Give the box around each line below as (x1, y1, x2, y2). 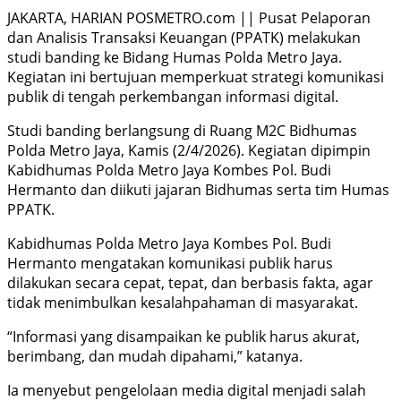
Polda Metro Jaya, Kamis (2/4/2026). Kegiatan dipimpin (7, 140, 371, 160)
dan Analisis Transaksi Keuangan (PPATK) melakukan (7, 27, 361, 47)
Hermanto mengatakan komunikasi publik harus (7, 252, 333, 273)
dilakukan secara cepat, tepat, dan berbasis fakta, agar (7, 272, 373, 293)
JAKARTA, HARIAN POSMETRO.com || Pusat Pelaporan (7, 7, 371, 28)
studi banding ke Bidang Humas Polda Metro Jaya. (7, 47, 342, 67)
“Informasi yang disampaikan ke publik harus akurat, (7, 326, 360, 346)
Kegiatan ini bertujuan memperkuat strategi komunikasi (7, 66, 384, 87)
